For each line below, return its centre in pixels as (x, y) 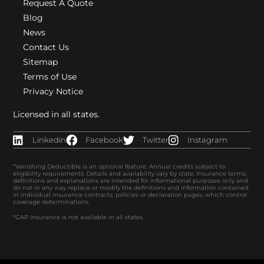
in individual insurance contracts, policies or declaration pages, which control (130, 194)
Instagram (208, 140)
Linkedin (49, 140)
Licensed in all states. (61, 114)
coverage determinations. (52, 202)
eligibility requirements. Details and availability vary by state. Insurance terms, (130, 173)
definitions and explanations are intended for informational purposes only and (131, 180)
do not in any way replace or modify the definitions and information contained (131, 187)
